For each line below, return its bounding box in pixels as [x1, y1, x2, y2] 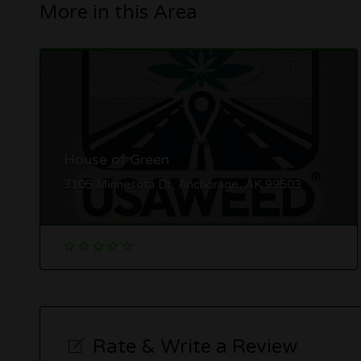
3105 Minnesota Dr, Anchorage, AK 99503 [63, 176, 301, 192]
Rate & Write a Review [92, 334, 297, 359]
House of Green [63, 151, 169, 168]
